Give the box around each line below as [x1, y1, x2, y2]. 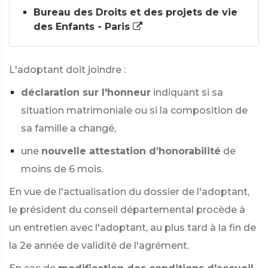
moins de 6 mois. [21, 163, 103, 175]
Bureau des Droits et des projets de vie [33, 7, 237, 18]
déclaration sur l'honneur [21, 87, 151, 98]
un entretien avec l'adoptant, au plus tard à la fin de [9, 222, 256, 233]
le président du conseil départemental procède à [9, 204, 245, 215]
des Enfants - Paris [33, 21, 133, 32]
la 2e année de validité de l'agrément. [9, 240, 189, 251]
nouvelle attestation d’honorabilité [41, 145, 221, 157]
